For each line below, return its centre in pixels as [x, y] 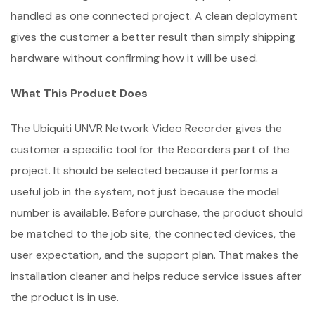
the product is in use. [65, 297]
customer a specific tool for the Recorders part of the [150, 149]
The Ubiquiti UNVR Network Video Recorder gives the [146, 128]
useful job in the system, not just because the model [145, 192]
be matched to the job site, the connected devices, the [153, 234]
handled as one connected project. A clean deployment [154, 16]
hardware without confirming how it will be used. [134, 58]
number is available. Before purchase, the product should [157, 213]
